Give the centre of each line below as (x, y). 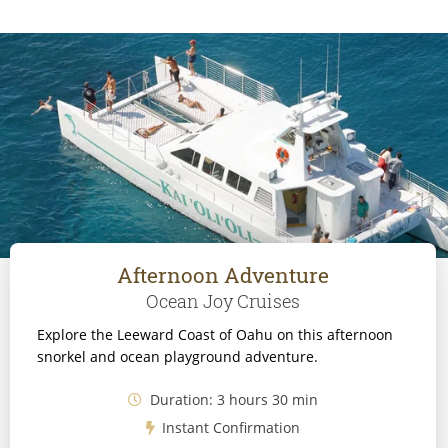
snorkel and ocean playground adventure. (177, 357)
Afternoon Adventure (222, 274)
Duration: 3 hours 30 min (231, 399)
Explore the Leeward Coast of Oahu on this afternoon (214, 335)
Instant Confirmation (229, 427)
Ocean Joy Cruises (222, 300)
